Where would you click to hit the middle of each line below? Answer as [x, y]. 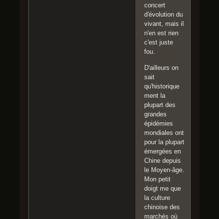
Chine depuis [163, 160]
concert [155, 5]
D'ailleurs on [161, 67]
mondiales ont [164, 132]
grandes [155, 114]
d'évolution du [164, 14]
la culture [157, 197]
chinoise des [162, 207]
